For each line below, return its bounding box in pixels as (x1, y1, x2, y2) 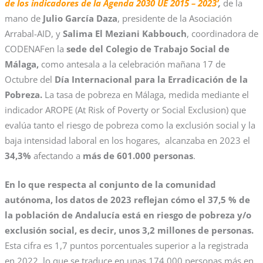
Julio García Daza (42, 12, 117, 24)
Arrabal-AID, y (4, 27, 63, 39)
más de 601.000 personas (82, 149, 193, 161)
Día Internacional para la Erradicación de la (54, 73, 248, 85)
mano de (4, 12, 43, 24)
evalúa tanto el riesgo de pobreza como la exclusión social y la (4, 119, 255, 131)
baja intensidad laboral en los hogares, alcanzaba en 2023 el (4, 134, 250, 146)
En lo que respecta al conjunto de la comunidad (4, 178, 216, 191)
